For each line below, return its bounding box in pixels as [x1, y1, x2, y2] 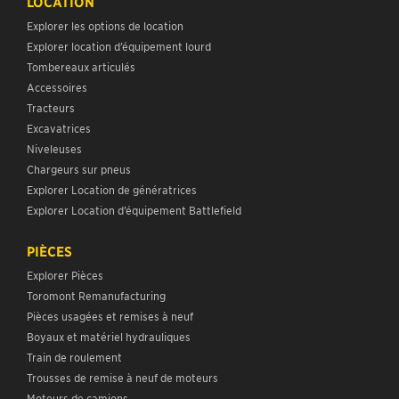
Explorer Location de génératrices [27, 182, 197, 196]
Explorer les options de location [27, 18, 183, 32]
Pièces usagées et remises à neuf [27, 308, 193, 322]
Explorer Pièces [27, 267, 103, 281]
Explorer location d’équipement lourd [27, 38, 211, 53]
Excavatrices [27, 120, 91, 134]
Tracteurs [27, 100, 75, 114]
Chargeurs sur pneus [27, 161, 131, 175]
